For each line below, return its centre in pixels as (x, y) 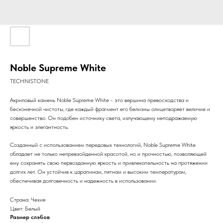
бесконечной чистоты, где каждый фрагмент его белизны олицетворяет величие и (110, 109)
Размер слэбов (30, 217)
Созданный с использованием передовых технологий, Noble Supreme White (103, 145)
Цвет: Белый (25, 209)
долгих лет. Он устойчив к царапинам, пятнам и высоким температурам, (98, 172)
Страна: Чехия (28, 200)
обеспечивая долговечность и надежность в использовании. (83, 181)
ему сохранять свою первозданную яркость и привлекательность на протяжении (109, 163)
